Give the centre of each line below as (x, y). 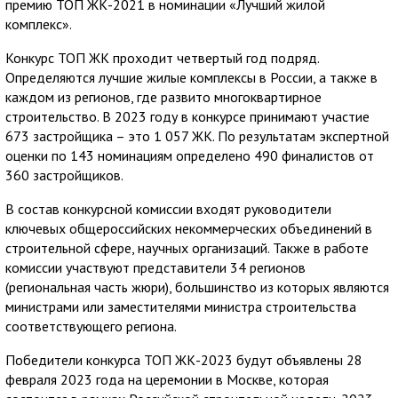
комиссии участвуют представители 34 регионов (155, 267)
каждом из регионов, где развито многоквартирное (163, 96)
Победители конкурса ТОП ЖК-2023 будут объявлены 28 (184, 359)
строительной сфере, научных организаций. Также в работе (187, 247)
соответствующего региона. (91, 326)
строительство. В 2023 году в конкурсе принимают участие (187, 116)
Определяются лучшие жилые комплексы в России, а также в (191, 77)
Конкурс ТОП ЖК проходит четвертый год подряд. (162, 57)
